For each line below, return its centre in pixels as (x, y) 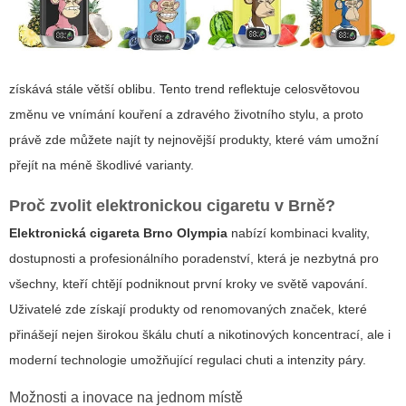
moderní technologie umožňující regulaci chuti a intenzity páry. (188, 360)
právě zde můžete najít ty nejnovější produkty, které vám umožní (194, 140)
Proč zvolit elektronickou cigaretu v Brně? (172, 206)
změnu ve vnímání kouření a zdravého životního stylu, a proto (186, 115)
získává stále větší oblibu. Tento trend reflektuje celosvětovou (184, 89)
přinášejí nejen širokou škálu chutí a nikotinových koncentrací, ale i (200, 335)
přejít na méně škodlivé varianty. (101, 165)
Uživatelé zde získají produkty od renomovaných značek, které (188, 309)
